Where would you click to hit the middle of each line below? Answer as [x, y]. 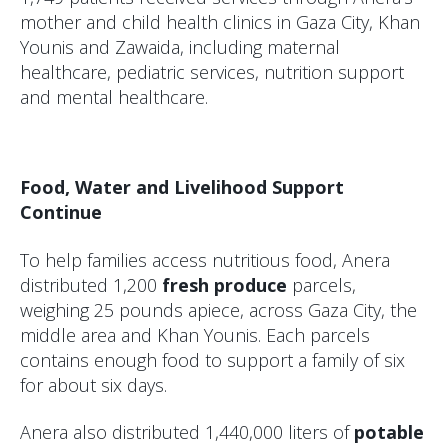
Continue [61, 212]
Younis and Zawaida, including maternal [180, 46]
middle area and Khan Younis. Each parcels [195, 334]
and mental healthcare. [114, 96]
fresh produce [224, 284]
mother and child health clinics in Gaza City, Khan [220, 21]
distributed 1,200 [91, 284]
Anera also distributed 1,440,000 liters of [187, 432]
